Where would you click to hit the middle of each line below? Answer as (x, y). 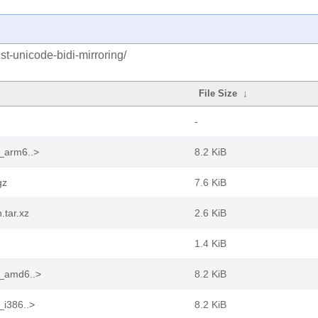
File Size (218, 93)
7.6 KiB (210, 182)
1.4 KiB (210, 243)
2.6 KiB (210, 213)
